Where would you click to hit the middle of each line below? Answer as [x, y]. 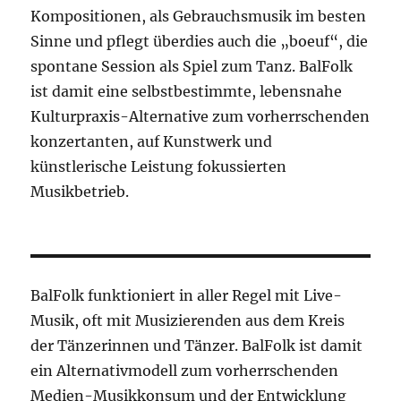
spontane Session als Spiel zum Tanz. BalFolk [192, 67]
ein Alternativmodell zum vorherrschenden [185, 371]
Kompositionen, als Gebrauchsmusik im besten [199, 17]
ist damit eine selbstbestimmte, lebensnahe [187, 92]
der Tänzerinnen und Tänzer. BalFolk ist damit [197, 346]
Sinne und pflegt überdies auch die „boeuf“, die [200, 42]
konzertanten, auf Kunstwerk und [152, 142]
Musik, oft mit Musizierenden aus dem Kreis [188, 321]
